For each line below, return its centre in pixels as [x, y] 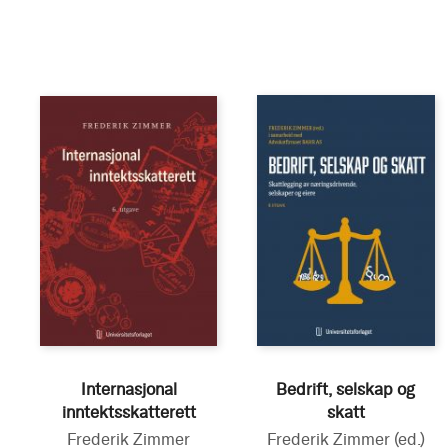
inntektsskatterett [128, 412]
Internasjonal [128, 389]
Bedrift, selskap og [346, 389]
